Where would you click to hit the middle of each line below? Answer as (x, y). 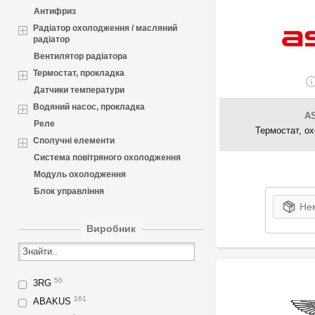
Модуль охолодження (80, 174)
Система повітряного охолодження (107, 157)
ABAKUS (53, 301)
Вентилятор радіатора (81, 56)
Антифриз (55, 11)
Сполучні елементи (74, 140)
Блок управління (69, 191)
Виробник (111, 228)
